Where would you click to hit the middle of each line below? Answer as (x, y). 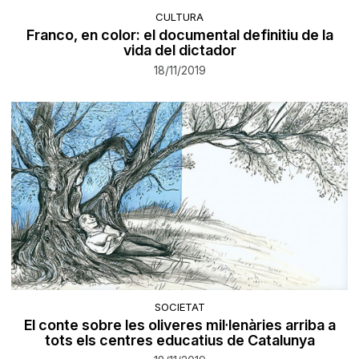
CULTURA (179, 17)
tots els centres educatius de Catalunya (179, 340)
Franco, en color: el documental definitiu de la (179, 35)
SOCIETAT (179, 307)
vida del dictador (179, 50)
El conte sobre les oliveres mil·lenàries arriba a (179, 325)
